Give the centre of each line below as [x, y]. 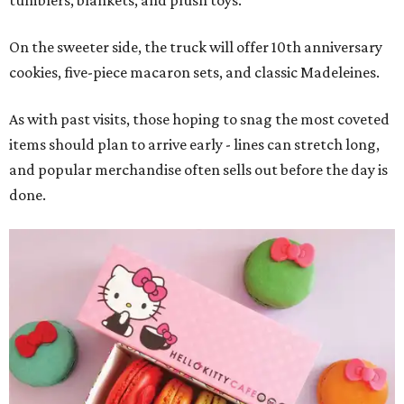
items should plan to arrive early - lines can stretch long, [194, 144]
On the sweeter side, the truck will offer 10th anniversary [196, 46]
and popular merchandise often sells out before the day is [198, 169]
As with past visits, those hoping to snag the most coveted [199, 119]
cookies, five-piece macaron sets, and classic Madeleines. [194, 72]
